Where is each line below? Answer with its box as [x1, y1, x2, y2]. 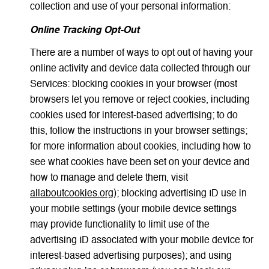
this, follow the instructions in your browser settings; [29, 127, 247, 137]
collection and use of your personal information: [29, 2, 231, 13]
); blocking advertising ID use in [113, 189, 247, 199]
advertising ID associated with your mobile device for [29, 236, 253, 246]
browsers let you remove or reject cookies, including [29, 95, 250, 106]
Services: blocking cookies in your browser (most [29, 80, 237, 90]
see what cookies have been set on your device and [29, 158, 250, 168]
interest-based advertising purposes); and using [29, 252, 232, 262]
